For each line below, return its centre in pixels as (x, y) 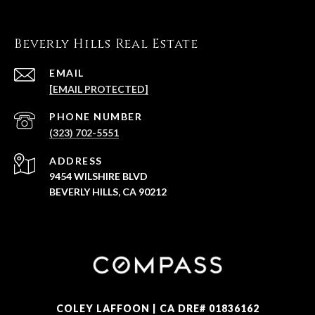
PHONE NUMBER (96, 117)
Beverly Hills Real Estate (106, 44)
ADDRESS (76, 161)
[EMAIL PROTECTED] (99, 89)
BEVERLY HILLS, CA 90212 (108, 192)
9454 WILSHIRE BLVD (98, 176)
